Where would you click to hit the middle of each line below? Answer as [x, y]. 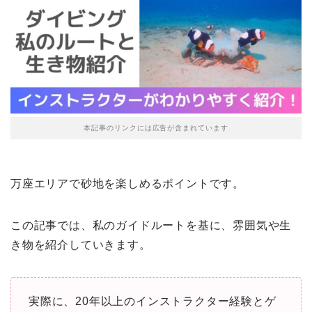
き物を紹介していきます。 [81, 245]
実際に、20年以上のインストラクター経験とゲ [153, 302]
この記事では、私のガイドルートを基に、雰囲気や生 [151, 226]
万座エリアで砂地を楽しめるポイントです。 [127, 184]
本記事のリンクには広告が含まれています [156, 128]
